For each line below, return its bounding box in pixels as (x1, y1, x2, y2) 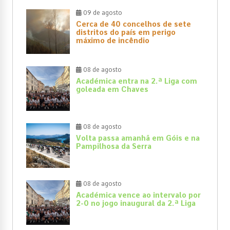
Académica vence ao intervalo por (76, 190, 201, 199)
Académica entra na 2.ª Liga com (76, 76, 197, 85)
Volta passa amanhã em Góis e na (76, 133, 200, 142)
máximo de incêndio (76, 36, 149, 45)
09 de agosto (82, 9, 122, 16)
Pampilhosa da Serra (76, 142, 151, 150)
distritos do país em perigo (76, 28, 176, 36)
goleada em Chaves (76, 85, 148, 93)
